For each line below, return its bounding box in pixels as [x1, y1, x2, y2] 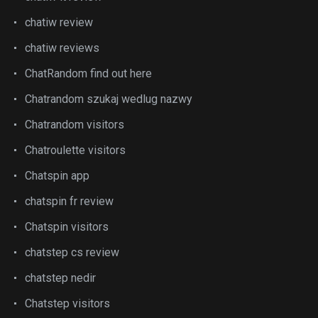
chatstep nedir [25, 271, 96, 285]
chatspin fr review [25, 194, 114, 208]
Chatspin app [25, 169, 89, 182]
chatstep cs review [25, 246, 119, 259]
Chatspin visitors [25, 220, 109, 234]
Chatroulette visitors [25, 143, 126, 157]
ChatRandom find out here [25, 67, 152, 80]
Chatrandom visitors [25, 118, 124, 131]
